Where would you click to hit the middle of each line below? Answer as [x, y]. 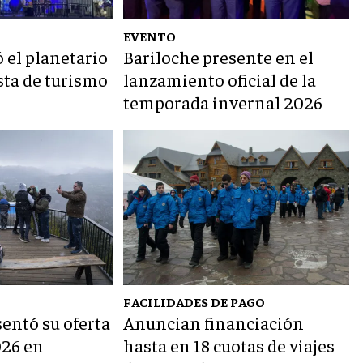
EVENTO [150, 36]
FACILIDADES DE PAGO [194, 302]
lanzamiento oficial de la [220, 80]
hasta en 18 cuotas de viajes [229, 346]
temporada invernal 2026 [223, 102]
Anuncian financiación [214, 323]
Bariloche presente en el [219, 57]
